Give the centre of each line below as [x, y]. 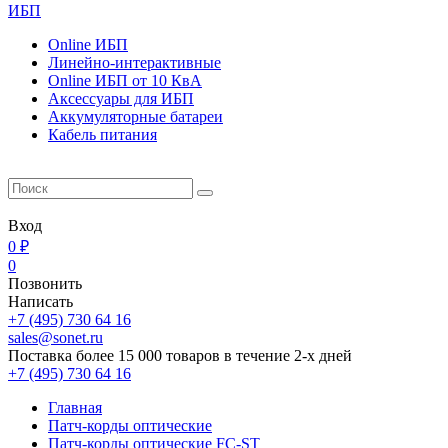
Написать [40, 301]
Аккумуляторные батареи [135, 116]
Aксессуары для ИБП [121, 98]
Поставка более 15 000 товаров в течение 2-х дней [180, 355]
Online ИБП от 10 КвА [125, 80]
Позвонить [45, 283]
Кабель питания [102, 134]
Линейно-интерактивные [134, 62]
